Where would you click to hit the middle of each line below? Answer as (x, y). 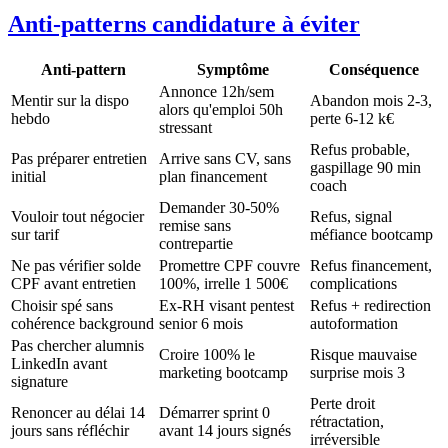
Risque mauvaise (363, 355)
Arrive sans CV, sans (225, 159)
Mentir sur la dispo (70, 101)
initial (28, 177)
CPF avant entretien (73, 284)
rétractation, (347, 422)
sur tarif (35, 235)
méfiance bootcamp (371, 235)
